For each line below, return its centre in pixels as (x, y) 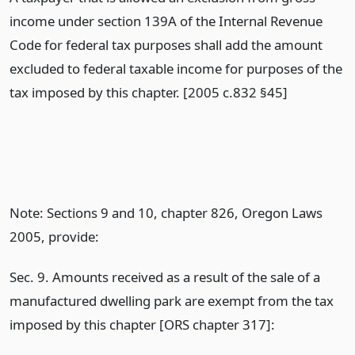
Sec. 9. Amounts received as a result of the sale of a (165, 277)
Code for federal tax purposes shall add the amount (166, 45)
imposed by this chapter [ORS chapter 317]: (142, 325)
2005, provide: (54, 237)
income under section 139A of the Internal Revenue (166, 21)
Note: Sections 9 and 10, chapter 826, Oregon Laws (166, 213)
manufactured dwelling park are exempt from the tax (172, 301)
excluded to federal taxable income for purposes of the (176, 69)
